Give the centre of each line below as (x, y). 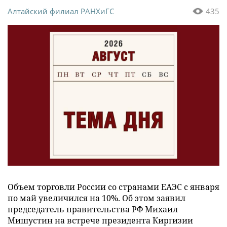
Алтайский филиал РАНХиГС (61, 11)
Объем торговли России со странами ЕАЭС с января (113, 187)
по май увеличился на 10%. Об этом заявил (97, 198)
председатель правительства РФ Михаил (93, 210)
